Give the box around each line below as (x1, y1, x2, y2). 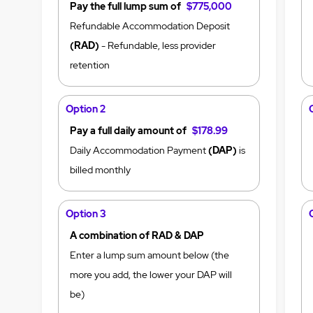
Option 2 (66, 103, 106, 116)
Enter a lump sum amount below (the (70, 249, 230, 262)
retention (70, 59, 110, 72)
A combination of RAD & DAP (70, 229, 205, 242)
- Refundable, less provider (99, 39, 217, 52)
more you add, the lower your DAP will (70, 268, 233, 282)
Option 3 (66, 208, 107, 221)
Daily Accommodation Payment (70, 144, 209, 157)
